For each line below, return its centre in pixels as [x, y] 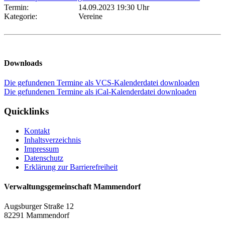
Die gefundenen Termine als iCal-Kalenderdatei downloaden [100, 92]
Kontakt [37, 131]
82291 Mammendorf [37, 215]
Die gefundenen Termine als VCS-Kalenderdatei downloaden [102, 83]
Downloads [23, 63]
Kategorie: [23, 16]
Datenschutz [44, 158]
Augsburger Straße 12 [39, 206]
